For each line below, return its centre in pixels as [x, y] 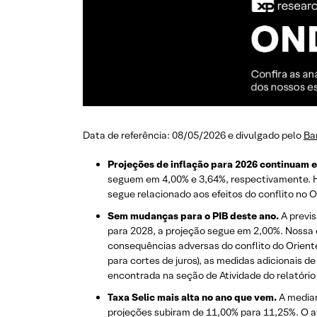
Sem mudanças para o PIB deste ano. [194, 216]
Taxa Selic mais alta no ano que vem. [192, 298]
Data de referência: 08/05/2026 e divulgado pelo [193, 136]
